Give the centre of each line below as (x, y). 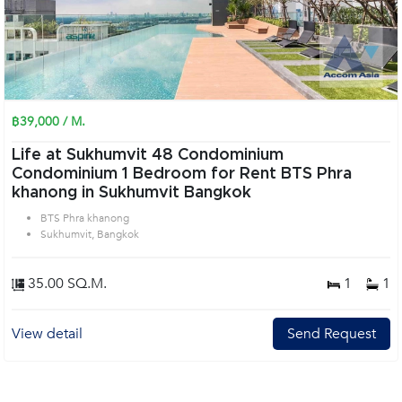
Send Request (332, 334)
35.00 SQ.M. (66, 284)
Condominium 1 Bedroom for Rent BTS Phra (67, 174)
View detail (47, 334)
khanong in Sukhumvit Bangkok (131, 193)
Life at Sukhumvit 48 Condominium (148, 155)
